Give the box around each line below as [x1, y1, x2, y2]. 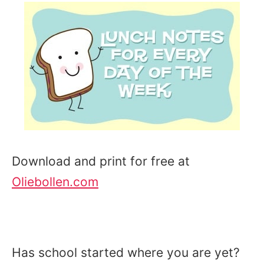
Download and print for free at [12, 154, 190, 169]
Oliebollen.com [12, 174, 98, 189]
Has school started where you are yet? [12, 245, 243, 260]
